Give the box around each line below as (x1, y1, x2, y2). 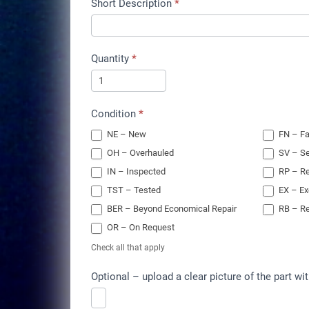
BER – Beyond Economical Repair (105, 203, 237, 215)
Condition (91, 107, 139, 120)
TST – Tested (105, 185, 161, 196)
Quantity (91, 52, 132, 65)
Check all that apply (91, 242, 165, 252)
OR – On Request (105, 222, 175, 233)
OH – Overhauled (105, 148, 174, 159)
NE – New (105, 129, 146, 140)
